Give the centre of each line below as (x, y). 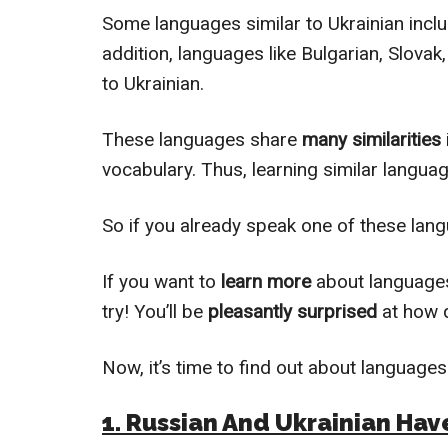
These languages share (202, 139)
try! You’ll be (155, 311)
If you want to (161, 281)
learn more (266, 281)
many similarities (371, 139)
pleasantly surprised (295, 311)
